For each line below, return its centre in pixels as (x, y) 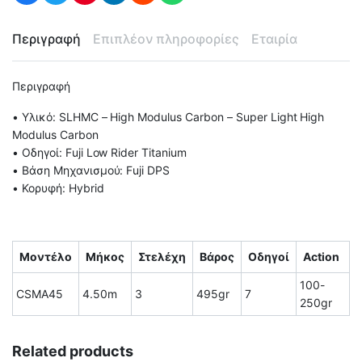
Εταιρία (274, 39)
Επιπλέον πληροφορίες (166, 39)
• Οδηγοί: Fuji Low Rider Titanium (100, 152)
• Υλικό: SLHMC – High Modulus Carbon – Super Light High (168, 117)
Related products (73, 351)
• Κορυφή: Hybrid (58, 188)
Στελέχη (162, 257)
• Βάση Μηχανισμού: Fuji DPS (91, 170)
